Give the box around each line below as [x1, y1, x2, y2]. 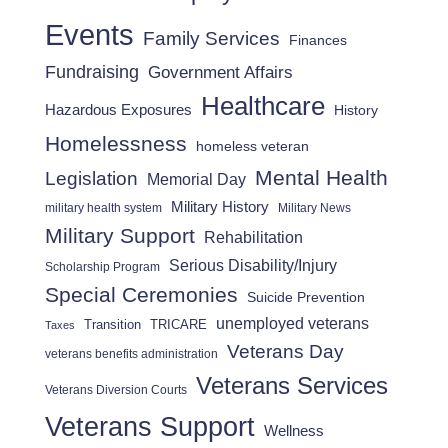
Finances [289, 32, 347, 49]
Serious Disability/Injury [169, 257, 337, 275]
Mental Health [255, 166, 388, 190]
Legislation [45, 167, 138, 190]
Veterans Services [196, 372, 388, 400]
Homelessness [45, 132, 187, 156]
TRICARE [150, 317, 207, 333]
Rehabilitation [204, 228, 303, 247]
